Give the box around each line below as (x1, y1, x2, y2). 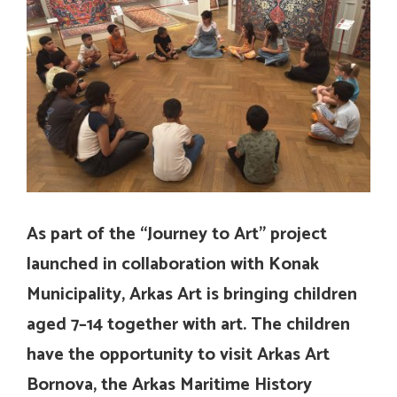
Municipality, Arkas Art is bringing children (27, 280, 357, 310)
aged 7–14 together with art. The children (27, 310, 350, 340)
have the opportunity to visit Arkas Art (27, 340, 330, 370)
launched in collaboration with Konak (27, 250, 319, 280)
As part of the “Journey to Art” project (27, 220, 327, 250)
